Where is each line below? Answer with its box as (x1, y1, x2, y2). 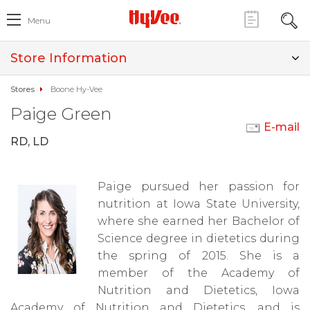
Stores (10, 84, 35, 94)
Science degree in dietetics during (98, 232, 300, 245)
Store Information (10, 51, 127, 66)
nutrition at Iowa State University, (98, 197, 300, 210)
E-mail (264, 120, 300, 134)
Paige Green (10, 104, 111, 124)
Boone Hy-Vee (51, 84, 102, 94)
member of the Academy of (98, 266, 300, 280)
